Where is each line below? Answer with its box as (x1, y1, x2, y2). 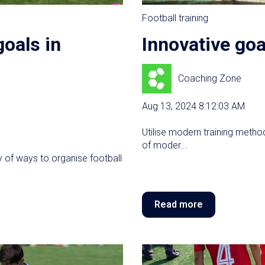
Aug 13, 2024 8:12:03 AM (142, 101, 245, 112)
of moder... (142, 140, 188, 151)
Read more (154, 198, 203, 210)
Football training (142, 12, 208, 24)
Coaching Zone (178, 72, 242, 84)
